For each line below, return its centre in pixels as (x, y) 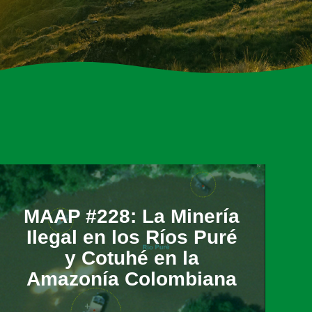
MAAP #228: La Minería (132, 216)
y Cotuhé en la (132, 258)
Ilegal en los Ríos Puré (132, 237)
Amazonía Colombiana (132, 279)
